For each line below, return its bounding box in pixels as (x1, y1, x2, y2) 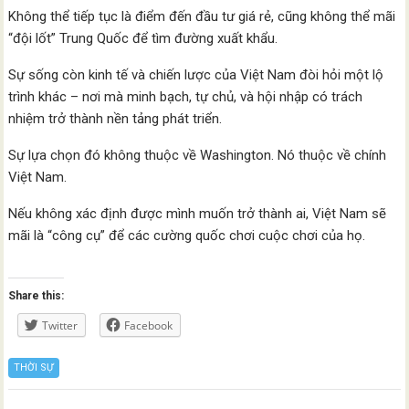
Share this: (8, 289, 65, 303)
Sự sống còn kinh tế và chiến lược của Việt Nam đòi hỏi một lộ (8, 67, 384, 84)
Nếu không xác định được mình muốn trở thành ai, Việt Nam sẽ (8, 205, 387, 223)
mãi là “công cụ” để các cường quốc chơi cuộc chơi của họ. (8, 227, 366, 245)
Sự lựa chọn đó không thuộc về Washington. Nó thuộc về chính (8, 147, 387, 164)
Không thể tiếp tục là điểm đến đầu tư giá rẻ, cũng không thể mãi (8, 8, 396, 26)
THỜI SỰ (14, 362, 55, 374)
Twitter (42, 318, 79, 334)
